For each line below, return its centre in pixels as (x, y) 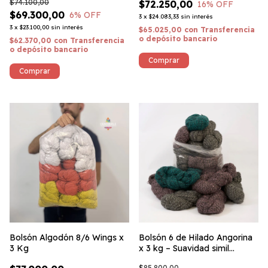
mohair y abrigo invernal (187, 259)
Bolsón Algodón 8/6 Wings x (67, 237)
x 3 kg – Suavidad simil (184, 248)
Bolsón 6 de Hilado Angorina (196, 237)
